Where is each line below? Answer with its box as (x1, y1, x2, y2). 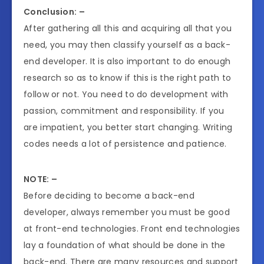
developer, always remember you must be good (24, 206, 230, 219)
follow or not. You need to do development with (24, 88, 229, 101)
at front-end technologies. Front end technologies (24, 223, 240, 235)
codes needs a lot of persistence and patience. (24, 138, 227, 150)
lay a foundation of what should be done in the (24, 239, 226, 252)
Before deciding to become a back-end (24, 190, 194, 202)
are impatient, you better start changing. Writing (24, 121, 233, 134)
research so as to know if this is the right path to (24, 72, 232, 84)
